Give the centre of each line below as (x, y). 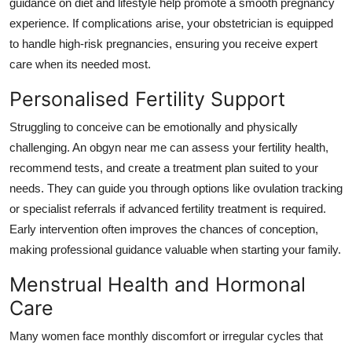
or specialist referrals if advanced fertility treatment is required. (168, 208)
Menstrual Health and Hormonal (158, 284)
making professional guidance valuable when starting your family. (175, 249)
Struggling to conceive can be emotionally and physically (154, 126)
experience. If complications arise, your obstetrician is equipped (171, 23)
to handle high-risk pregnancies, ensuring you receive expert (163, 43)
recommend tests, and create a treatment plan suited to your (164, 167)
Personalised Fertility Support (147, 99)
